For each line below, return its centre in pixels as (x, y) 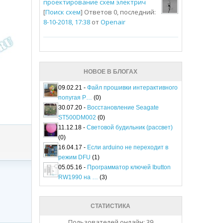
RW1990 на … (78, 177)
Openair (113, 22)
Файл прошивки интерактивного (132, 88)
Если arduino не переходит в (127, 148)
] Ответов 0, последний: (118, 12)
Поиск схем (63, 12)
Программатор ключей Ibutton (129, 167)
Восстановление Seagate (123, 108)
